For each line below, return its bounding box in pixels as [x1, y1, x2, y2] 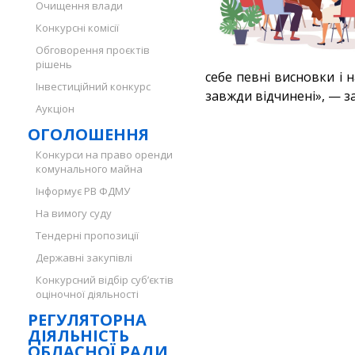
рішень [36, 57, 72, 71]
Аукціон [36, 101, 74, 116]
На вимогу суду [36, 206, 112, 220]
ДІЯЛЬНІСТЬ [28, 325, 129, 346]
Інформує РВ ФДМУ [36, 184, 130, 198]
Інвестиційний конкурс [36, 79, 151, 94]
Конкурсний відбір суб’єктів [36, 273, 174, 287]
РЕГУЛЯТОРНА [28, 309, 147, 330]
